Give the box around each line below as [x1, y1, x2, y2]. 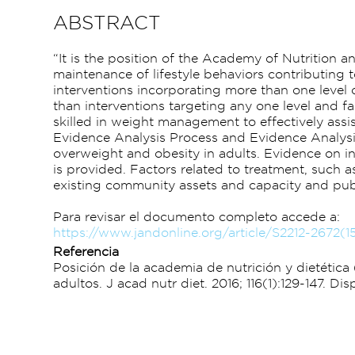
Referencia [53, 243, 120, 259]
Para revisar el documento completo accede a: [53, 208, 341, 224]
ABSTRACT [53, 10, 162, 34]
